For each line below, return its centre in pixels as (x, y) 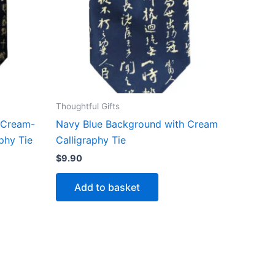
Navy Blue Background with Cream (137, 124)
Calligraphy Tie (91, 140)
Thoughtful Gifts (88, 106)
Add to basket (107, 187)
